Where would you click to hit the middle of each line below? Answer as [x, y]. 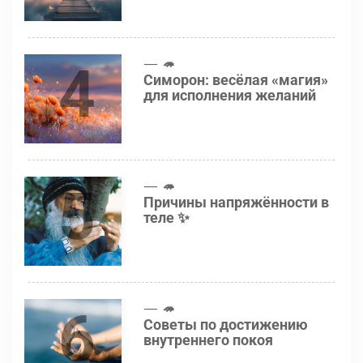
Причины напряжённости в [236, 203]
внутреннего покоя [208, 340]
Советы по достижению [226, 325]
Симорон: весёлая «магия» [236, 80]
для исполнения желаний [230, 96]
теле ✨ [167, 218]
